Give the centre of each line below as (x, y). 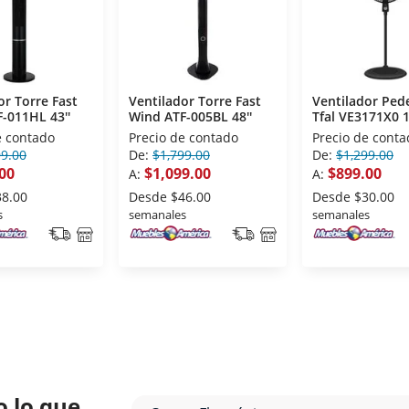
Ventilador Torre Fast (195, 101)
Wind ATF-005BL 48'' (190, 117)
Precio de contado (184, 138)
